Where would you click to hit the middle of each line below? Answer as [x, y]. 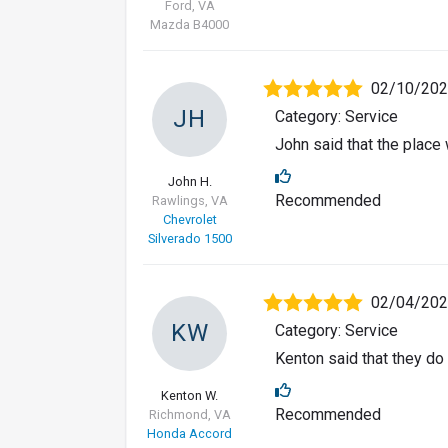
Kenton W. [189, 396]
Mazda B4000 [189, 25]
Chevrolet [189, 220]
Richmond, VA [189, 415]
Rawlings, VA [189, 201]
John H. [189, 182]
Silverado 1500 [189, 239]
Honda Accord [189, 434]
